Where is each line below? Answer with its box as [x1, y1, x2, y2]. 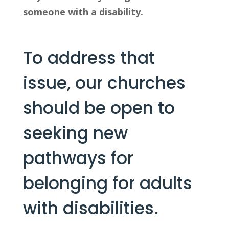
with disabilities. [22, 196, 158, 220]
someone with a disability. [22, 5, 143, 18]
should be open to [22, 96, 175, 120]
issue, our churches [22, 71, 186, 95]
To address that [22, 45, 155, 70]
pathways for [22, 146, 133, 170]
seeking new [22, 121, 128, 145]
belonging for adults [22, 171, 192, 195]
